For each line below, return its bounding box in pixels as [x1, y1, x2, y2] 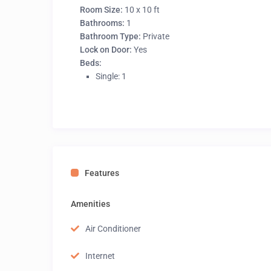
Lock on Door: [80, 45, 132, 55]
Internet [85, 251, 115, 261]
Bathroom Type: [80, 31, 141, 42]
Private [141, 31, 169, 42]
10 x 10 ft [123, 5, 160, 15]
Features [85, 168, 119, 178]
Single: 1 [96, 71, 126, 82]
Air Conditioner [85, 224, 141, 234]
